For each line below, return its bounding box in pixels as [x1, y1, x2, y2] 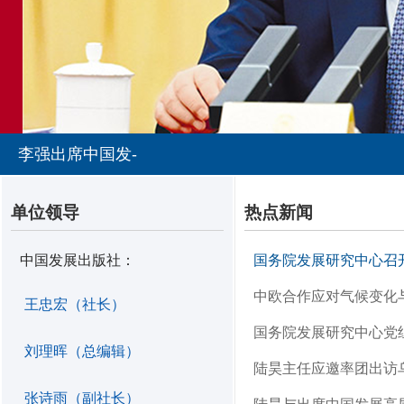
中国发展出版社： [20, 252, 135, 268]
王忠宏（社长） [24, 297, 125, 312]
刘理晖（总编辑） [24, 344, 140, 359]
